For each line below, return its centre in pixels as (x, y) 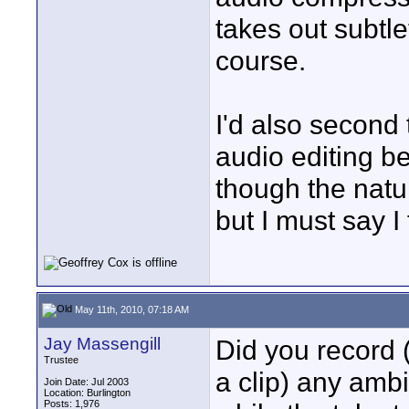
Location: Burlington (87, 393)
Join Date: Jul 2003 (86, 382)
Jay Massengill (102, 344)
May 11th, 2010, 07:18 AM (131, 309)
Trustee (61, 360)
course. (261, 60)
